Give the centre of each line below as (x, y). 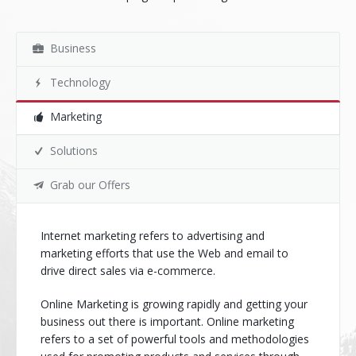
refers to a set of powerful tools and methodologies (175, 339)
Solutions (74, 151)
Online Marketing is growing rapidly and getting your (174, 304)
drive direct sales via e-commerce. (128, 271)
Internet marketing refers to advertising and (153, 236)
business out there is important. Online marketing (167, 321)
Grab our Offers (90, 185)
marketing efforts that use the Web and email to (164, 253)
